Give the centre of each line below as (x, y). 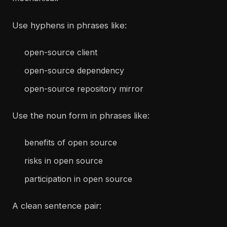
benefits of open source (71, 143)
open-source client (61, 52)
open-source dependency (74, 71)
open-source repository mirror (84, 89)
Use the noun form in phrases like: (81, 116)
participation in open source (78, 179)
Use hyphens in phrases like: (69, 26)
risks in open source (64, 161)
